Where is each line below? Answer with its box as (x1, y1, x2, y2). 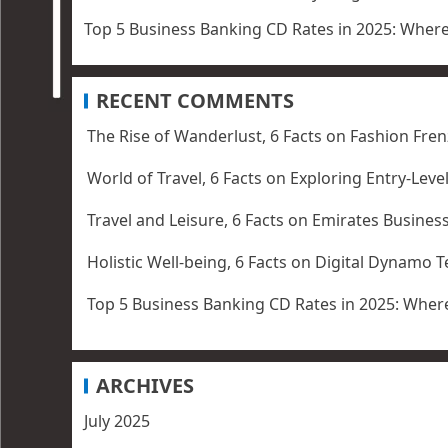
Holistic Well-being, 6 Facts (87, 251, 287, 274)
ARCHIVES (96, 372, 194, 400)
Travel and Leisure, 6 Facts (87, 209, 284, 232)
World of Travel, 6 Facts (87, 167, 262, 190)
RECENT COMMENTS (96, 87, 294, 115)
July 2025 (84, 410, 150, 433)
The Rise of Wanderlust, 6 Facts (87, 125, 322, 148)
